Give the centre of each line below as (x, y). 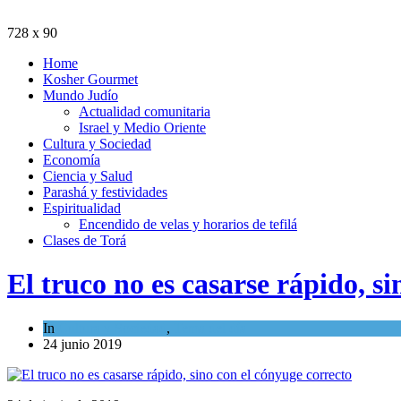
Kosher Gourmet (90, 79)
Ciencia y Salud (88, 175)
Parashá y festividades (105, 192)
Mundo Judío (81, 95)
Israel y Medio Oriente (142, 127)
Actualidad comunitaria (145, 111)
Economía (72, 159)
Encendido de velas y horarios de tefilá (188, 224)
